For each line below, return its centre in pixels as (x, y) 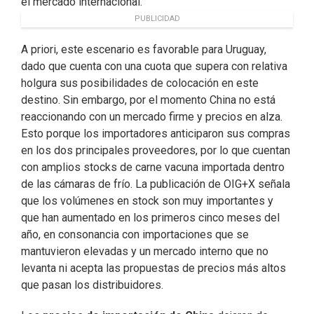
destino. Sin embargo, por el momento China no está (148, 100)
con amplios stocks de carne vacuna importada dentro (153, 168)
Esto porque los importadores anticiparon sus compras (156, 134)
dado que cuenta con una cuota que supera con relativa (154, 67)
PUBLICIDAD (157, 19)
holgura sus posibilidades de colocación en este (140, 83)
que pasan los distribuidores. (92, 285)
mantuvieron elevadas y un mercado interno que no (145, 252)
